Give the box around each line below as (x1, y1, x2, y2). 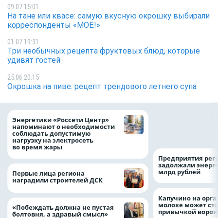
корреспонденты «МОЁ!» (7, 20, 100, 30)
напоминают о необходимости (12, 122, 115, 131)
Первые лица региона (12, 168, 85, 178)
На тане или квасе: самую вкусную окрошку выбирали (7, 11, 210, 20)
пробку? (158, 127, 185, 137)
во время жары (12, 143, 62, 152)
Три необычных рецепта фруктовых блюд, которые (7, 46, 200, 56)
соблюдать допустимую (12, 129, 91, 138)
